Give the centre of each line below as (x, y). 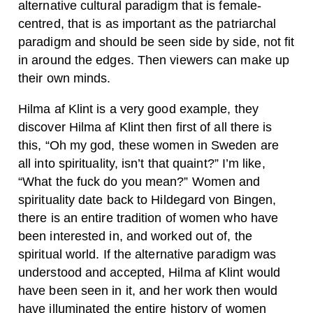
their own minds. (65, 78)
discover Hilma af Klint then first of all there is (145, 127)
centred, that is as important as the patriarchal (147, 23)
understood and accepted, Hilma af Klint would (150, 272)
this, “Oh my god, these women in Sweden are (148, 145)
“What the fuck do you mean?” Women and (139, 181)
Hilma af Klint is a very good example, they (138, 109)
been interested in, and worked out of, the (135, 236)
